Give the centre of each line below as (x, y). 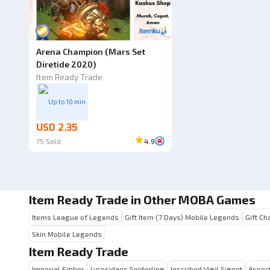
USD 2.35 (57, 127)
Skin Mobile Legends (67, 234)
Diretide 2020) (66, 64)
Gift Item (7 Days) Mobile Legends (182, 217)
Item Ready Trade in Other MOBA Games (142, 199)
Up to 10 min (67, 102)
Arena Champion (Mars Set (91, 52)
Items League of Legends (75, 217)
